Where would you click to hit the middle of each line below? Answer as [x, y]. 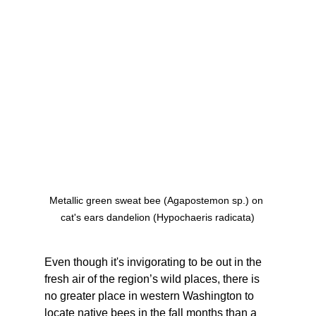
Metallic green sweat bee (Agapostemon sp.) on [158, 201]
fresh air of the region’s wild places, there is [153, 279]
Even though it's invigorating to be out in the [154, 262]
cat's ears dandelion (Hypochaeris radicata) [158, 218]
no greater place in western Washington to [150, 296]
